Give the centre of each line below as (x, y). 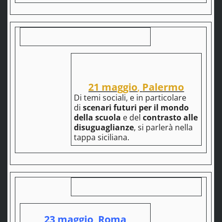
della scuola (97, 118)
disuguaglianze (104, 128)
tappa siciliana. (101, 138)
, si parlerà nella (163, 128)
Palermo (163, 87)
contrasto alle (170, 118)
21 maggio (113, 87)
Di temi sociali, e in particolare (130, 98)
